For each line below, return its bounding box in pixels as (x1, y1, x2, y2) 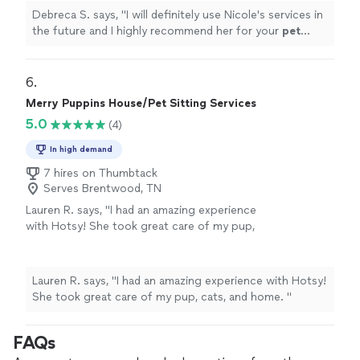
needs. (67, 40, 105, 54)
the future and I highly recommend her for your (32, 24, 282, 38)
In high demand (50, 144, 112, 154)
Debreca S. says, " (32, 8, 126, 22)
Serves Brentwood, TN (43, 182, 162, 195)
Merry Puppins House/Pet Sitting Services (26, 96, 256, 110)
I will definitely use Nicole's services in (126, 8, 323, 22)
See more (120, 235, 170, 249)
